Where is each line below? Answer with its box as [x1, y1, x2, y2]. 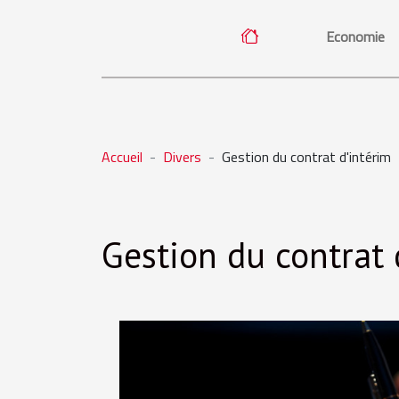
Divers [163, 146, 201, 167]
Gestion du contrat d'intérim [222, 146, 391, 167]
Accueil [102, 146, 142, 167]
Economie [326, 26, 385, 47]
